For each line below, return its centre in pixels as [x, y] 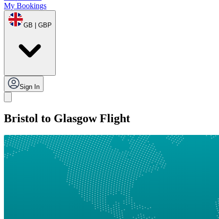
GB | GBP [38, 25]
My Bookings [25, 6]
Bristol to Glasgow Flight [67, 119]
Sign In [30, 87]
